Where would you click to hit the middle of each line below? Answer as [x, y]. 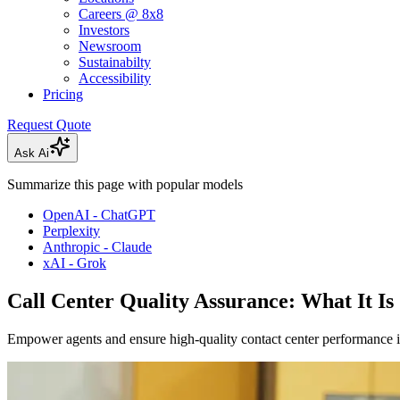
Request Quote [49, 125]
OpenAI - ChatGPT [99, 215]
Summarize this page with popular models [125, 185]
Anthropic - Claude [97, 247]
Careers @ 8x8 [121, 14]
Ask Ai [32, 154]
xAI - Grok [75, 263]
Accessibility [115, 79]
